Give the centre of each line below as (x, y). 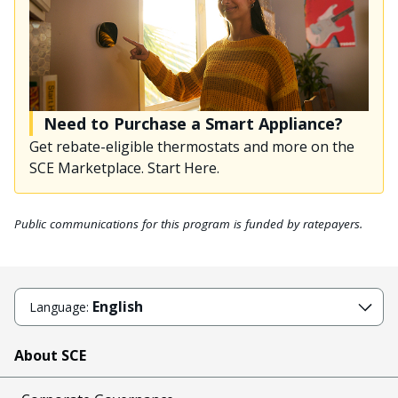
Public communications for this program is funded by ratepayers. (190, 224)
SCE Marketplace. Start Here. (124, 168)
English (118, 306)
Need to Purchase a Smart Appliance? (193, 124)
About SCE (50, 355)
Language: (61, 307)
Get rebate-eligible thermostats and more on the (192, 147)
